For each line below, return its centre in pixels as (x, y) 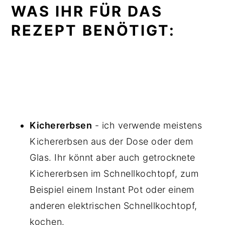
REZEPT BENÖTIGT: (93, 30)
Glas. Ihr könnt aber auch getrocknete (113, 157)
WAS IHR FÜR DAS (87, 11)
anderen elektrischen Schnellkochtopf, (114, 205)
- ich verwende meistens (147, 125)
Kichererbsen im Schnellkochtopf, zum (114, 173)
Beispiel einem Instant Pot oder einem (112, 189)
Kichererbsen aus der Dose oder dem (111, 141)
